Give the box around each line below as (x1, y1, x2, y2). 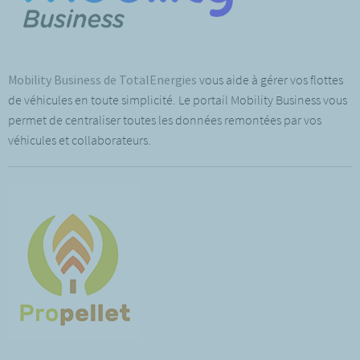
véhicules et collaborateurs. (8, 131, 153, 148)
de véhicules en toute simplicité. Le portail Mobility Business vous (8, 91, 347, 108)
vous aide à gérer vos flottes (197, 71, 343, 88)
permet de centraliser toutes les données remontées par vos (8, 111, 321, 128)
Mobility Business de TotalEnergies (8, 71, 197, 88)
